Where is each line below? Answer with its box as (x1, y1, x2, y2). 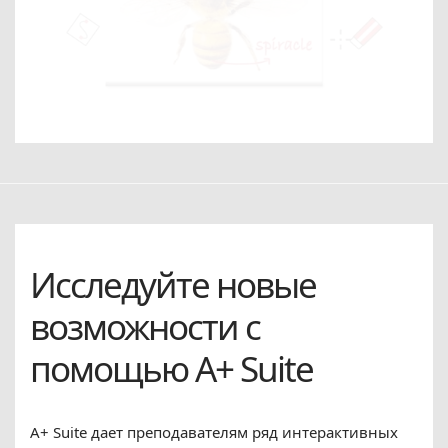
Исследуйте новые (30, 260, 316, 308)
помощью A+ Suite (30, 344, 313, 392)
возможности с (30, 302, 260, 350)
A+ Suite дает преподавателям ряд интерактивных (30, 421, 398, 442)
